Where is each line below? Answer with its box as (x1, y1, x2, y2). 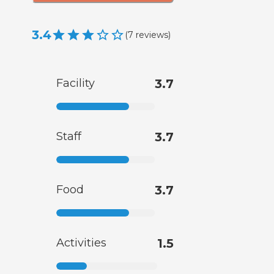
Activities (56, 236, 106, 250)
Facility (56, 76, 95, 91)
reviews (136, 29, 168, 40)
